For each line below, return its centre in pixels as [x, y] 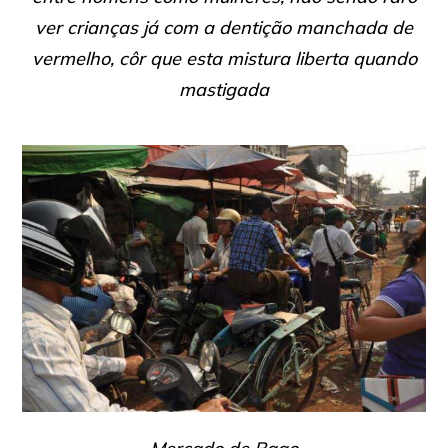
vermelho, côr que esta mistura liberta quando [224, 58]
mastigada [224, 89]
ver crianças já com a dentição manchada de [224, 27]
